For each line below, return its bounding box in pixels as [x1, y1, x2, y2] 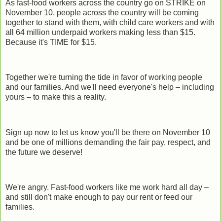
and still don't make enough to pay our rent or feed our [5, 193, 192, 202]
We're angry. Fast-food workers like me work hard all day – [5, 183, 209, 192]
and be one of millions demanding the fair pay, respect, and [5, 138, 211, 147]
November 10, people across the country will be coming [5, 8, 199, 17]
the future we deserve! [5, 147, 82, 156]
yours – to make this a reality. [5, 93, 106, 102]
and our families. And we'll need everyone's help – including [5, 83, 214, 92]
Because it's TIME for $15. [5, 37, 97, 46]
